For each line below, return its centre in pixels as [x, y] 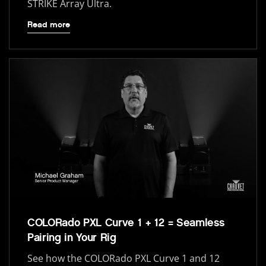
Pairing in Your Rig [72, 238]
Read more [49, 25]
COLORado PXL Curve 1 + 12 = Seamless [126, 223]
